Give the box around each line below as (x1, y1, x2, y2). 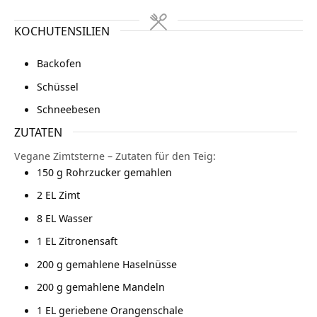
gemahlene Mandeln (66, 279, 165, 294)
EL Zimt (45, 188, 80, 202)
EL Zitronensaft (45, 234, 117, 248)
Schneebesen (37, 102, 100, 117)
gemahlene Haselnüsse (66, 256, 177, 271)
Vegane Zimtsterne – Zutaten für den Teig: (14, 148, 216, 163)
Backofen (37, 56, 81, 71)
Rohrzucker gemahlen (66, 164, 172, 179)
